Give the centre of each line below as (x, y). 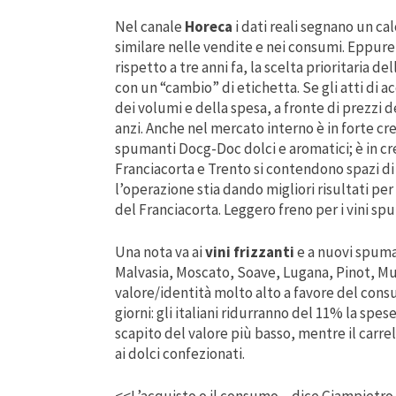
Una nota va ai (160, 252)
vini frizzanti (250, 252)
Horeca (209, 27)
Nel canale (150, 27)
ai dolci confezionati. (180, 354)
